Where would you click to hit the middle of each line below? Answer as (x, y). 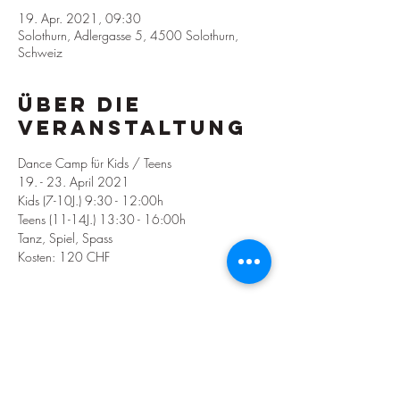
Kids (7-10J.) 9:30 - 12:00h (91, 200)
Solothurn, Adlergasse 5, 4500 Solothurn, (128, 35)
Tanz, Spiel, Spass (65, 238)
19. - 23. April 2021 (74, 182)
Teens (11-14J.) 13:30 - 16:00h (102, 219)
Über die (80, 104)
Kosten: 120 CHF (64, 257)
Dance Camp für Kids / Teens (95, 163)
